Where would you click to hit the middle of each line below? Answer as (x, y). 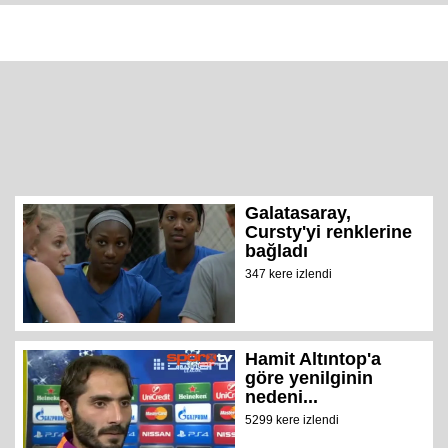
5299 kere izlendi (292, 419)
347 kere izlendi (289, 273)
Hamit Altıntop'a (313, 358)
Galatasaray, (298, 212)
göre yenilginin (309, 377)
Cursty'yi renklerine (329, 231)
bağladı (277, 250)
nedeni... (282, 396)
